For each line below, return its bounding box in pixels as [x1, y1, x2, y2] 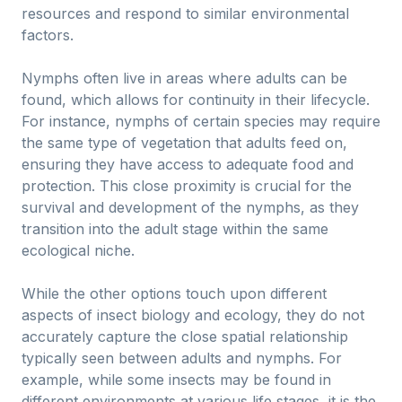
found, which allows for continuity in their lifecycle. [22, 91, 370, 109]
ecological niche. [22, 241, 135, 259]
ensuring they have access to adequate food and [22, 155, 354, 173]
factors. [22, 26, 74, 44]
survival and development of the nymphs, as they [22, 198, 359, 216]
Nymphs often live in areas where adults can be [22, 69, 347, 87]
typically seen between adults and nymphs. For [22, 349, 342, 367]
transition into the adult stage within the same [22, 220, 328, 238]
